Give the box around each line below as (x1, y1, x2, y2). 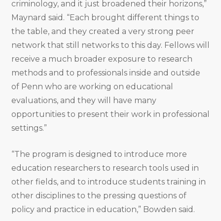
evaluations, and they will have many (11, 96, 156, 106)
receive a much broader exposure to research (11, 54, 192, 64)
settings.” (11, 123, 49, 133)
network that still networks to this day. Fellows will (11, 40, 210, 50)
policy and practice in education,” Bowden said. (11, 205, 195, 215)
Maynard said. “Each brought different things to (11, 13, 199, 23)
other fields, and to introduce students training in (11, 177, 206, 187)
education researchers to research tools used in (11, 163, 199, 173)
